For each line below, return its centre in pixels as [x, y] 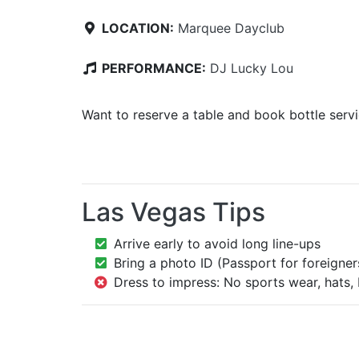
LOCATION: [138, 28]
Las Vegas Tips [173, 212]
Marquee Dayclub [231, 28]
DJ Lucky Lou [252, 68]
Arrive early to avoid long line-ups [217, 243]
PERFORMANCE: [154, 68]
